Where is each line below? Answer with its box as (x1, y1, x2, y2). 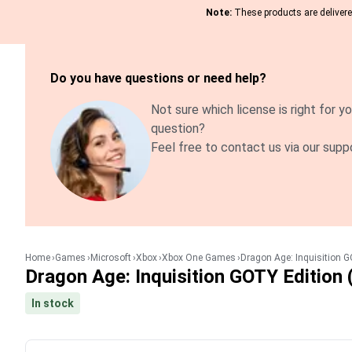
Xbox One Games (162, 252, 236, 263)
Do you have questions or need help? (50, 71, 266, 86)
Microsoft (90, 252, 131, 263)
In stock (31, 297, 74, 310)
